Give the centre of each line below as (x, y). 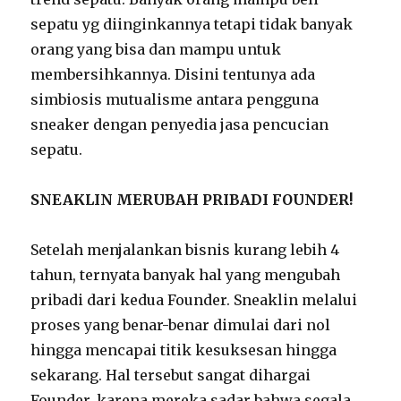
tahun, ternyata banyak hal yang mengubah (186, 274)
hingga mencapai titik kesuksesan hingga (184, 350)
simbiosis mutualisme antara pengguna (175, 99)
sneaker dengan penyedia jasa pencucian (180, 124)
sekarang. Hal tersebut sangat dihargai (171, 375)
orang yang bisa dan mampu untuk (156, 49)
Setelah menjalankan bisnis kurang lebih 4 (185, 249)
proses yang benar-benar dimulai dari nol (181, 324)
